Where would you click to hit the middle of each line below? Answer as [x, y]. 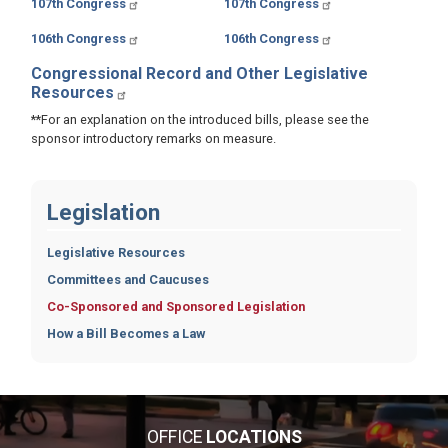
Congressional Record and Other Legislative [199, 73]
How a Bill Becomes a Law [126, 333]
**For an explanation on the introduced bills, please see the [200, 119]
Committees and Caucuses [128, 279]
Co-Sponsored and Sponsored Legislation [176, 306]
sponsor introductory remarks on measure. [153, 138]
